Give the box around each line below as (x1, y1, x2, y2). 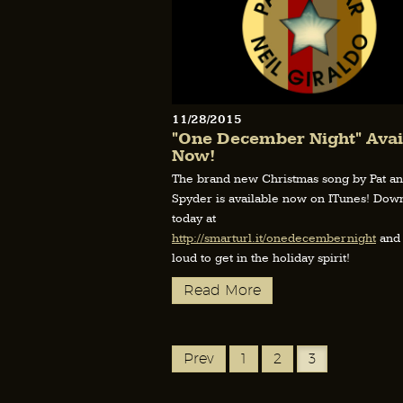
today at (172, 210, 216, 228)
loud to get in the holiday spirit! (172, 250, 350, 267)
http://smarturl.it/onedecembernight (172, 230, 376, 247)
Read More (184, 282, 261, 300)
